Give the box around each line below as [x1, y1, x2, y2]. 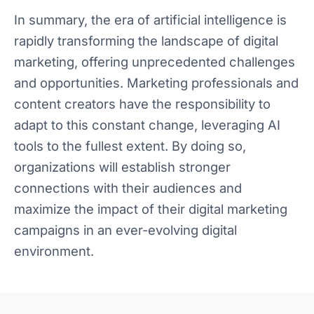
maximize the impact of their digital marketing [14, 201, 287, 217]
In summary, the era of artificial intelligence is [14, 12, 287, 28]
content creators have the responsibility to [14, 96, 271, 112]
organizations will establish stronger [14, 159, 231, 175]
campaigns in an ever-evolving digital [14, 222, 237, 238]
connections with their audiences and [14, 180, 242, 196]
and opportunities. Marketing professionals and [14, 75, 299, 91]
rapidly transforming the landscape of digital [14, 33, 278, 49]
